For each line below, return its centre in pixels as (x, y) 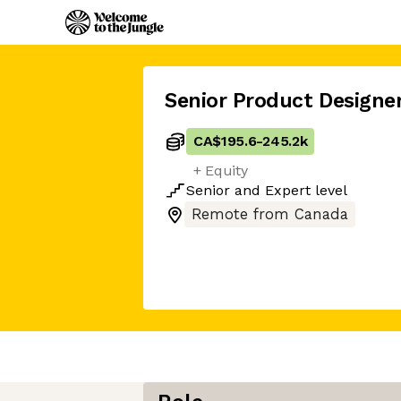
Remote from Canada (270, 214)
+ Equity (221, 171)
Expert (288, 190)
